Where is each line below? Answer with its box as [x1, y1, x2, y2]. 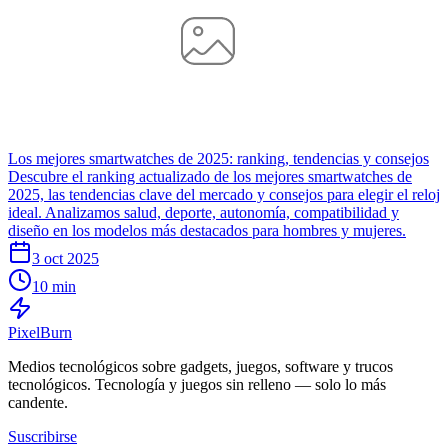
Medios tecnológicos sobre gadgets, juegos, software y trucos [8, 357, 393, 375]
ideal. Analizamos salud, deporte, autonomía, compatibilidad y [8, 203, 399, 221]
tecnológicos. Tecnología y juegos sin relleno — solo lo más [8, 375, 386, 393]
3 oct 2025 [32, 249, 99, 267]
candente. [8, 393, 68, 411]
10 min [32, 277, 76, 295]
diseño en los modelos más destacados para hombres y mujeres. [8, 221, 406, 239]
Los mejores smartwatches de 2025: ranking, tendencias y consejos [8, 149, 429, 167]
